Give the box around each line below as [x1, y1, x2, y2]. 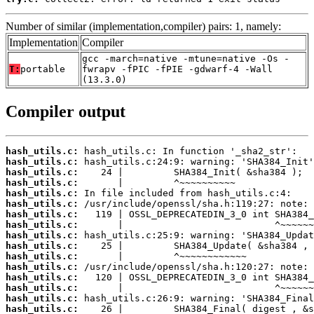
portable [20, 64, 65, 75]
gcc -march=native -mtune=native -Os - [82, 53, 289, 64]
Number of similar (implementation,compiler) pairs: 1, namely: [6, 20, 281, 33]
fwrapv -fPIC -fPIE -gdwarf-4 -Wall [82, 64, 273, 75]
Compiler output [6, 102, 125, 121]
